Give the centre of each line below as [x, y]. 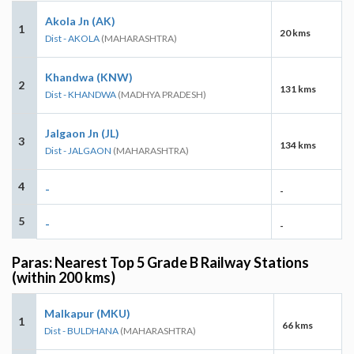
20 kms [295, 32]
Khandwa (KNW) [89, 77]
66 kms [298, 325]
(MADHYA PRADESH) [161, 94]
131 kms [298, 88]
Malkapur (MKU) [87, 313]
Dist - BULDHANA [81, 330]
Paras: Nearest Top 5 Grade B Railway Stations [160, 262]
